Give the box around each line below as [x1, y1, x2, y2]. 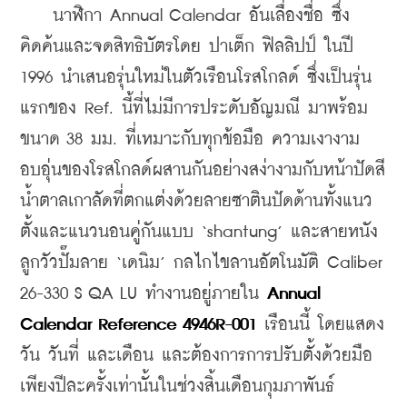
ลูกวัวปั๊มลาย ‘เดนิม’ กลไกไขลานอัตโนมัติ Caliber [20, 253, 382, 272]
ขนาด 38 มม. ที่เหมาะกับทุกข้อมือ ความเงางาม [20, 130, 360, 148]
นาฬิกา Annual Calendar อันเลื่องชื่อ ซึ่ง [20, 6, 350, 25]
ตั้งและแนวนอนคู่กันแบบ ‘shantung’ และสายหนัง [20, 223, 378, 241]
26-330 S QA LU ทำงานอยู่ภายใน [20, 284, 267, 303]
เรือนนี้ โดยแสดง [256, 315, 384, 333]
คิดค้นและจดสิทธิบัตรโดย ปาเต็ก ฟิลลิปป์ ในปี [20, 37, 353, 55]
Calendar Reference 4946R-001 [20, 315, 256, 333]
